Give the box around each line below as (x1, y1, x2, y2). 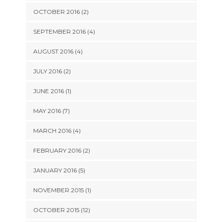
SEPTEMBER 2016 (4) (33, 28, 95, 35)
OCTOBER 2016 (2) (33, 8, 89, 15)
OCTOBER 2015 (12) (33, 206, 90, 214)
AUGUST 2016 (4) (33, 48, 83, 55)
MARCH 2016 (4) (33, 127, 81, 134)
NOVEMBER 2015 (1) (33, 186, 91, 194)
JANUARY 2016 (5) (33, 166, 85, 174)
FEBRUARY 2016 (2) (33, 147, 90, 154)
